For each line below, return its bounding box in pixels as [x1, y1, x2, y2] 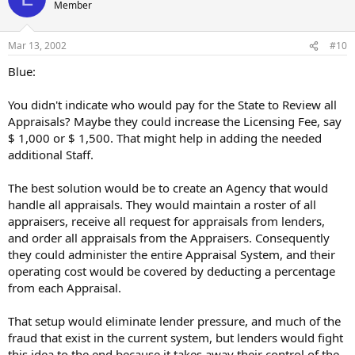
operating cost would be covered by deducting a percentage [8, 263, 335, 279]
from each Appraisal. [8, 280, 121, 296]
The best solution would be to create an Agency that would [8, 180, 328, 196]
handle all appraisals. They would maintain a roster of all [8, 197, 316, 212]
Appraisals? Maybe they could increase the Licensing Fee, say [8, 113, 342, 129]
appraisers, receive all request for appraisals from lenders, [8, 213, 325, 229]
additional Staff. [8, 147, 94, 162]
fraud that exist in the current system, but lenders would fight [8, 330, 343, 345]
